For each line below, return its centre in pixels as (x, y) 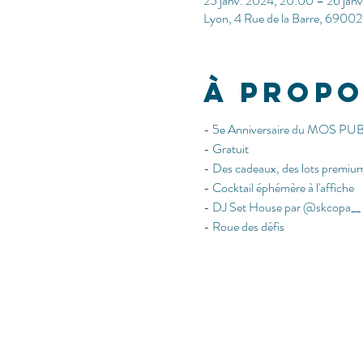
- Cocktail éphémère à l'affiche (278, 188)
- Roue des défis (243, 226)
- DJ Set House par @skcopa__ (282, 207)
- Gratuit (226, 149)
